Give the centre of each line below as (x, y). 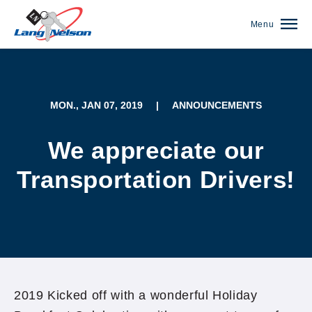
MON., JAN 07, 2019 (96, 105)
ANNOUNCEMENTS (217, 105)
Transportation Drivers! (156, 179)
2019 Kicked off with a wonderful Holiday (136, 295)
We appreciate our (156, 150)
